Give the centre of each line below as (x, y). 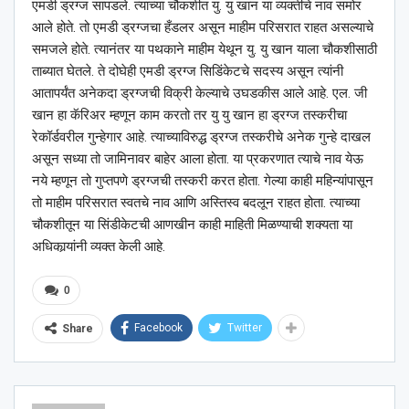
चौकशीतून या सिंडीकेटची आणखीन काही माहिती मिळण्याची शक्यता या (192, 225)
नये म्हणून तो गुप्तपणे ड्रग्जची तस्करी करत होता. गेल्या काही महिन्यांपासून (203, 181)
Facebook (158, 328)
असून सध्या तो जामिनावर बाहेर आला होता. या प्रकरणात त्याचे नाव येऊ (198, 159)
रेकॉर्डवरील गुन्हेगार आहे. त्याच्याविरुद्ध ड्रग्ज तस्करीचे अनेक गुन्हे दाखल (201, 137)
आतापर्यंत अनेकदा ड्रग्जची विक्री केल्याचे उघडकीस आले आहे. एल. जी (199, 94)
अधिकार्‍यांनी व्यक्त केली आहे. (99, 247)
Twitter (245, 328)
